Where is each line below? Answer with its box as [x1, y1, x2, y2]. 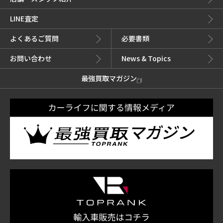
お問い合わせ [10, 53, 52, 64]
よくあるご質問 [10, 33, 59, 44]
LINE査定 [10, 13, 38, 24]
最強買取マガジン [81, 73, 137, 84]
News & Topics [121, 53, 171, 64]
